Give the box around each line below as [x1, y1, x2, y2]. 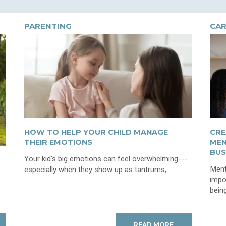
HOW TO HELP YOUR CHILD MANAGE [24, 128, 168, 137]
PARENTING [24, 21, 72, 31]
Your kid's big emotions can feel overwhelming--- [24, 154, 187, 164]
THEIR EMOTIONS [24, 138, 92, 147]
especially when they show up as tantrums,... [24, 165, 171, 175]
